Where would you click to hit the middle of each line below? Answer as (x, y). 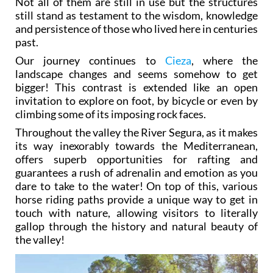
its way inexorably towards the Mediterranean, (136, 146)
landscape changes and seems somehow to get (136, 74)
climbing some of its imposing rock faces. (111, 114)
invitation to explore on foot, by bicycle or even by (136, 101)
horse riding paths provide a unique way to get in (136, 200)
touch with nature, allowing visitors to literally (136, 213)
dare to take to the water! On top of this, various (136, 186)
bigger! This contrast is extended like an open (136, 87)
